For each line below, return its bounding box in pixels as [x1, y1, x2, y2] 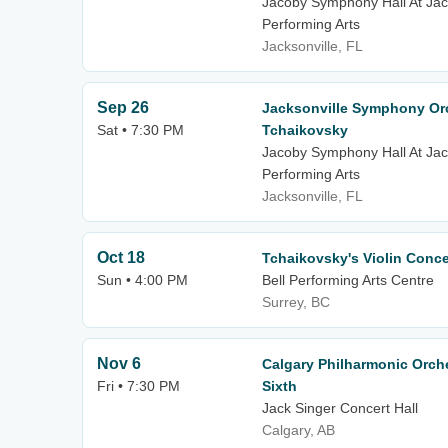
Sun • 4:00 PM [97, 272, 188, 288]
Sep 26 [97, 99, 149, 116]
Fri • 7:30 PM [97, 378, 180, 394]
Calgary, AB [262, 422, 335, 438]
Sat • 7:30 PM [97, 122, 184, 138]
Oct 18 [97, 249, 145, 266]
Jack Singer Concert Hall [262, 400, 418, 416]
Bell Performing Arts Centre [262, 272, 434, 288]
